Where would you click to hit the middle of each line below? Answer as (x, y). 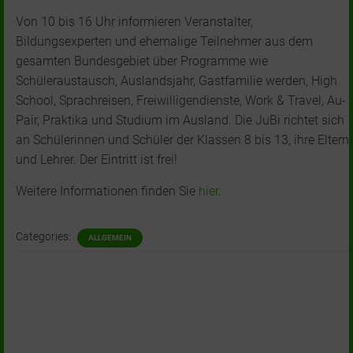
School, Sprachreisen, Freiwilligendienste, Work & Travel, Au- (181, 100)
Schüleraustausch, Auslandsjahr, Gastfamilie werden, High (176, 81)
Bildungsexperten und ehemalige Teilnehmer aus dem (164, 41)
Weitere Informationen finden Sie (107, 191)
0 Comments (182, 324)
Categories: (45, 236)
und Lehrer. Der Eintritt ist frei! (97, 160)
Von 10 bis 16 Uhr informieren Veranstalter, (134, 22)
